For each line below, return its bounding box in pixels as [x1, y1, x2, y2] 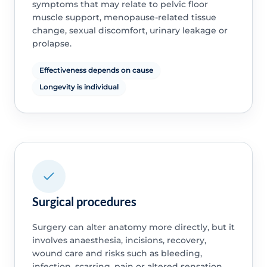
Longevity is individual [39, 82, 119, 92]
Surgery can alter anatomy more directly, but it [32, 222, 235, 233]
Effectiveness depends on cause [39, 66, 153, 75]
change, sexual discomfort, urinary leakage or [32, 25, 228, 36]
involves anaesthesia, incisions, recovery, [32, 235, 206, 246]
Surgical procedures [32, 194, 136, 209]
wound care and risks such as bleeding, [32, 248, 202, 259]
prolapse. [32, 38, 72, 49]
